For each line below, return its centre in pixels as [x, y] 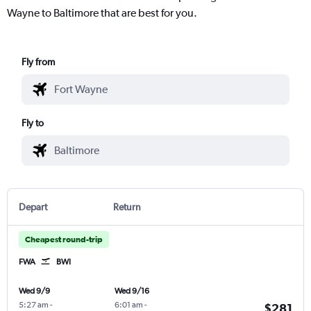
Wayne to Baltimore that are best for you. [102, 12]
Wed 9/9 [34, 291]
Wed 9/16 [132, 291]
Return [127, 207]
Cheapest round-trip [64, 239]
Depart [33, 207]
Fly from [39, 61]
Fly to [33, 123]
